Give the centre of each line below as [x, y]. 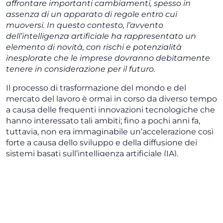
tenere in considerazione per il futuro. [81, 69]
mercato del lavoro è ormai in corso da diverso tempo [111, 99]
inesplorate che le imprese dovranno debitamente [108, 58]
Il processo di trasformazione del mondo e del [96, 88]
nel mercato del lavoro [98, 196]
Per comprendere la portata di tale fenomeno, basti [108, 215]
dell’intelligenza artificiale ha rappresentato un [101, 36]
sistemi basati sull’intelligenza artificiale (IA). [92, 154]
